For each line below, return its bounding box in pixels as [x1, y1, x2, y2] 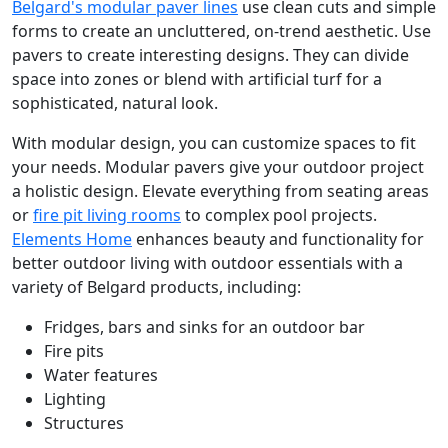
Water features [44, 363, 158, 386]
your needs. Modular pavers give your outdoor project [12, 155, 424, 178]
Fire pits [44, 339, 104, 362]
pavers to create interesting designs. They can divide [12, 43, 409, 66]
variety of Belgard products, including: [12, 275, 301, 298]
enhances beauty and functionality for [132, 227, 424, 250]
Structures [44, 411, 124, 434]
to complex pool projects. [181, 203, 377, 226]
